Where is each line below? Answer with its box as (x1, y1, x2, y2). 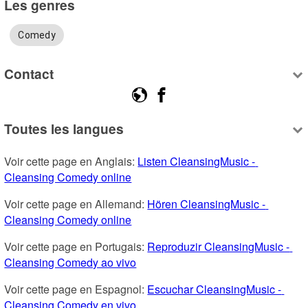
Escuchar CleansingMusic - (147, 280, 282, 297)
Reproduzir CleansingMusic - (147, 238, 290, 254)
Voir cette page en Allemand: (4, 195, 148, 212)
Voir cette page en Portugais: (4, 238, 148, 254)
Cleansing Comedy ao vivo (4, 254, 137, 270)
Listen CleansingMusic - (137, 153, 256, 169)
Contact (4, 64, 54, 84)
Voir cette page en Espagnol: (4, 280, 148, 297)
